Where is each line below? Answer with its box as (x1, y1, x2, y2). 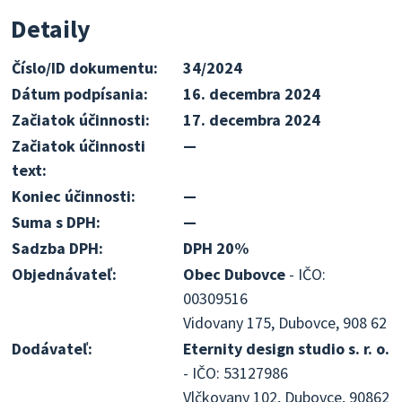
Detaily (11, 13, 91, 45)
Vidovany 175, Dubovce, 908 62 (183, 312, 387, 333)
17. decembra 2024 (183, 109, 320, 130)
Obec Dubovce (183, 264, 285, 284)
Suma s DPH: (12, 212, 100, 232)
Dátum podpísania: (12, 83, 148, 104)
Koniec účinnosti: (12, 186, 135, 206)
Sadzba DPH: (12, 238, 103, 258)
